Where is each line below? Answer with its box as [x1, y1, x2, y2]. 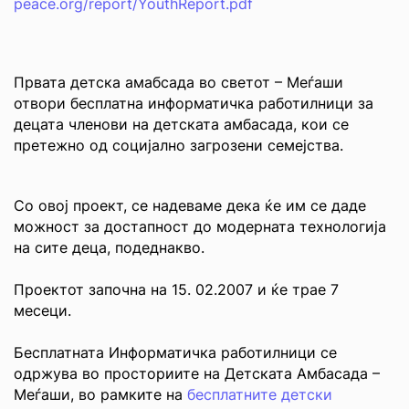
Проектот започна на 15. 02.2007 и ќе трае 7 [14, 280, 339, 299]
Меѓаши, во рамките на [14, 385, 187, 404]
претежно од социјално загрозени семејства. [14, 136, 343, 154]
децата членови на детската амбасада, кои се [14, 115, 349, 133]
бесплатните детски [187, 385, 332, 404]
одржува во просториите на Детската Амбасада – [14, 364, 380, 383]
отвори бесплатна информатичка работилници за [14, 94, 373, 112]
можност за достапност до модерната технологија [14, 217, 386, 236]
